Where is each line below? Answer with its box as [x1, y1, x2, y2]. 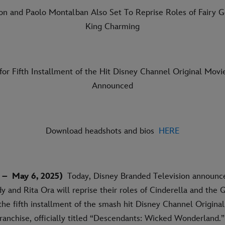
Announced [92, 80, 133, 91]
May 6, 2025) [12, 171, 63, 181]
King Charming [85, 21, 140, 32]
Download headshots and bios [46, 126, 154, 136]
